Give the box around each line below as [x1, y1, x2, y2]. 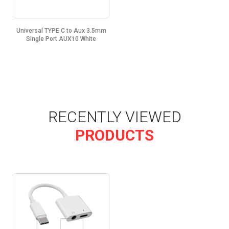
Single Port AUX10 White [26, 35, 96, 43]
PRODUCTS [75, 126, 154, 145]
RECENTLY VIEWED [48, 108, 181, 126]
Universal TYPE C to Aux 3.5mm [16, 27, 106, 35]
